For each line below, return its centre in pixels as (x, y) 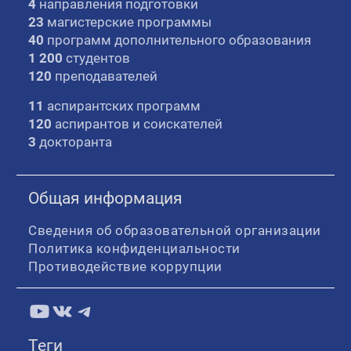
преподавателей (105, 76)
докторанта (74, 141)
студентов (97, 58)
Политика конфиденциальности (134, 248)
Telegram (121, 310)
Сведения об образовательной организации (175, 230)
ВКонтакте (109, 310)
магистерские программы (128, 22)
